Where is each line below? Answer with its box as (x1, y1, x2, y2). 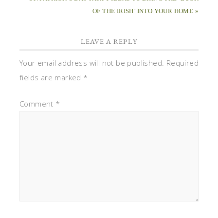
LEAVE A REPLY (80, 36, 138, 46)
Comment (19, 98, 56, 109)
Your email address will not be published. (19, 57, 164, 68)
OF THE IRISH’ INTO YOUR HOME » (92, 7, 199, 15)
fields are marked (19, 72, 84, 82)
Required (166, 57, 199, 68)
